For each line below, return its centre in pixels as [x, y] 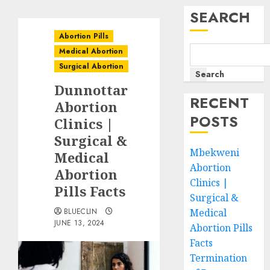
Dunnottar [91, 90]
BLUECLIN [80, 212]
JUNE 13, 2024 [80, 223]
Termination [219, 258]
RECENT [220, 103]
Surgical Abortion [91, 66]
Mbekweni [215, 152]
